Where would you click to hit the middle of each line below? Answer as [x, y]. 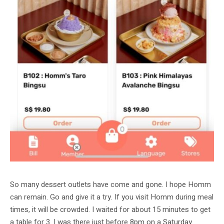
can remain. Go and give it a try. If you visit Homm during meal [112, 197]
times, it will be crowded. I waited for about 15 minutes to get [110, 209]
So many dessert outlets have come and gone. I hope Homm [110, 184]
